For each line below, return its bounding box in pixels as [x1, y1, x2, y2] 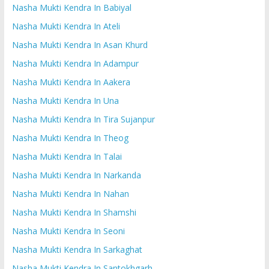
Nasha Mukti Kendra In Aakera [11, 76, 130, 88]
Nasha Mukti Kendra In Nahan [11, 187, 129, 199]
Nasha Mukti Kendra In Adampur [11, 57, 139, 69]
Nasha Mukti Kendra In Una [11, 94, 119, 106]
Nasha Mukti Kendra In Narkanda [11, 169, 141, 181]
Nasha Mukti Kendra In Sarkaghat [11, 243, 142, 255]
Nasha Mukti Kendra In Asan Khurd [11, 38, 148, 50]
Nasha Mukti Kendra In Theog [11, 131, 128, 144]
